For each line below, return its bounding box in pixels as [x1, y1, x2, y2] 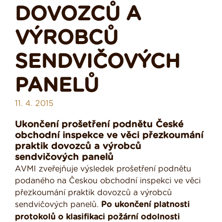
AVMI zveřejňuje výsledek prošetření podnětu [15, 165, 191, 173]
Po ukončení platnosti [101, 201, 190, 209]
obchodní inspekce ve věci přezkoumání [15, 131, 203, 141]
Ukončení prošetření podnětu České [15, 120, 183, 130]
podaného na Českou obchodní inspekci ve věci [15, 177, 201, 185]
